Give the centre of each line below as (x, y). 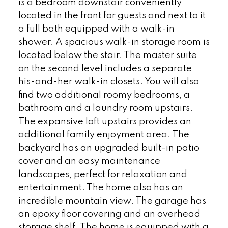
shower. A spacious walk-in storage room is (114, 42)
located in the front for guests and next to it (112, 16)
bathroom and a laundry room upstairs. (105, 108)
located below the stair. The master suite (107, 55)
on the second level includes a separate (105, 68)
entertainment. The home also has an (101, 188)
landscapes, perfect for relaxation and (103, 174)
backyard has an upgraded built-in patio (109, 148)
